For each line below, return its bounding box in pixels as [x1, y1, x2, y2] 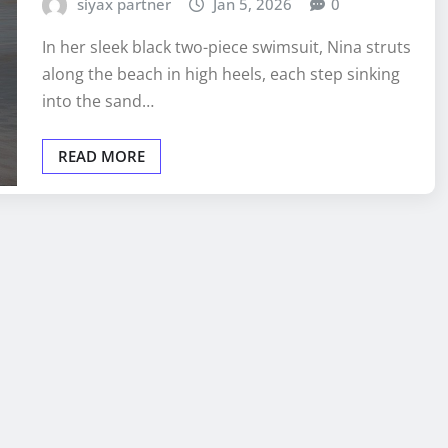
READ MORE [58, 146, 145, 167]
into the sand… [42, 90, 154, 113]
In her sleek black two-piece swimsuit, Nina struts [42, 36, 411, 59]
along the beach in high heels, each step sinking [42, 63, 400, 86]
